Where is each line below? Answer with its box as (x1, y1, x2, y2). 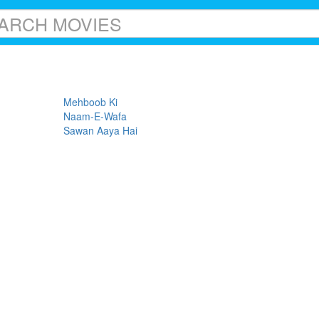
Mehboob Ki (63, 95, 117, 109)
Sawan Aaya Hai (63, 123, 137, 137)
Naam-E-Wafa (63, 109, 127, 123)
